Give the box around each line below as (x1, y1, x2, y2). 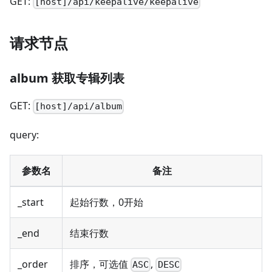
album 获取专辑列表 (10, 70, 124, 87)
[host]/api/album (35, 101, 123, 112)
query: (10, 127, 39, 141)
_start (18, 195, 44, 209)
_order (18, 257, 48, 271)
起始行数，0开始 (70, 195, 143, 209)
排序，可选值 (70, 257, 131, 271)
